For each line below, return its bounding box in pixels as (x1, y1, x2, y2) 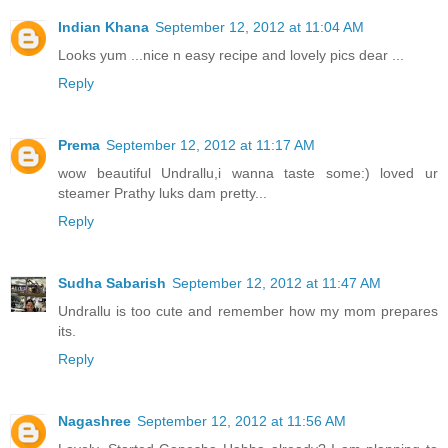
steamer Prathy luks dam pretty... (58, 184, 267, 201)
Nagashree (58, 412, 131, 429)
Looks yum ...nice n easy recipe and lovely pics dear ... (58, 46, 404, 63)
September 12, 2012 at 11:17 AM (106, 136, 315, 153)
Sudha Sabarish (58, 274, 166, 291)
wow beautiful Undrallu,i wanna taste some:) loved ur (58, 164, 438, 181)
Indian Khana (58, 18, 149, 35)
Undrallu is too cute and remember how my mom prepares (58, 302, 438, 319)
